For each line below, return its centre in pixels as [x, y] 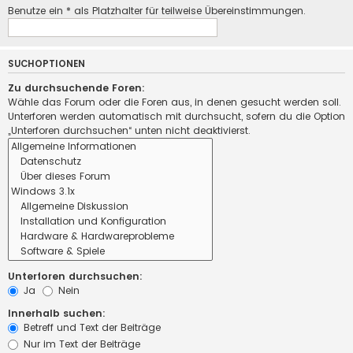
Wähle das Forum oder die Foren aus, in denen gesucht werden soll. [175, 102]
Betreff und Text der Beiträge [91, 328]
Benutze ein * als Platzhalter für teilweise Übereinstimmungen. [157, 10]
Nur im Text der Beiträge [80, 344]
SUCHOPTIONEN [46, 64]
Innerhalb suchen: [57, 314]
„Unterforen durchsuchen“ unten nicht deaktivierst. [129, 131]
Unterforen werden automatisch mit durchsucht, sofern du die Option [176, 117]
